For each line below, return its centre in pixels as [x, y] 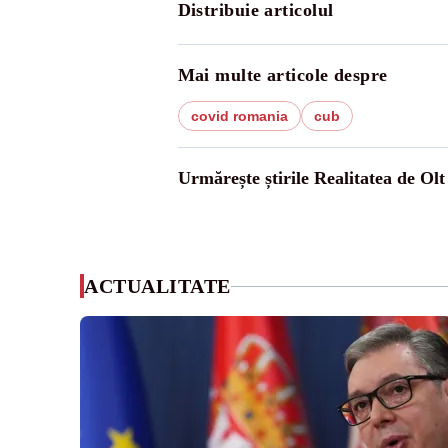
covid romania [239, 116]
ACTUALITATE [157, 286]
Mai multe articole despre [282, 75]
